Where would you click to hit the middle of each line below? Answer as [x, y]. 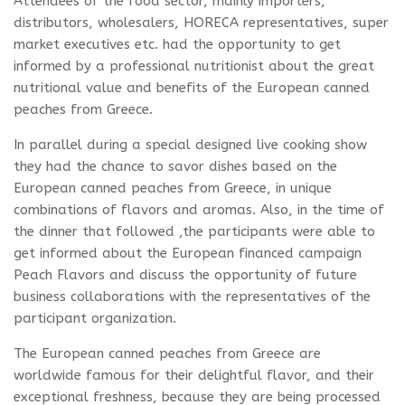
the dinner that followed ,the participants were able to [194, 232]
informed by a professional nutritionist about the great [194, 66]
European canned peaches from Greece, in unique [173, 188]
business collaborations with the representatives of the [192, 297]
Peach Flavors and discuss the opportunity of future [185, 275]
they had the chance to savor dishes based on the [175, 167]
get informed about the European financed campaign [188, 254]
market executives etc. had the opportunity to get [177, 45]
